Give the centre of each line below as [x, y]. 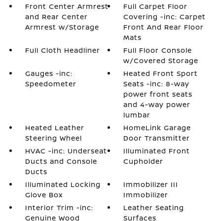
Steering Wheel [53, 138]
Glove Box [44, 194]
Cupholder [144, 161]
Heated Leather [55, 127]
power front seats [158, 94]
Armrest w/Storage [62, 27]
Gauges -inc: [49, 73]
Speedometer [51, 83]
